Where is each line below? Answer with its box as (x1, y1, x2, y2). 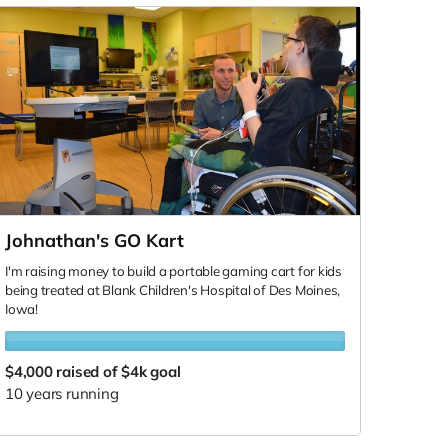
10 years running (5, 384, 119, 404)
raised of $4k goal (56, 362, 181, 382)
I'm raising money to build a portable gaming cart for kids (5, 263, 342, 280)
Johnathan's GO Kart (5, 229, 184, 253)
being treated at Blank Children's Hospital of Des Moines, (5, 282, 341, 299)
